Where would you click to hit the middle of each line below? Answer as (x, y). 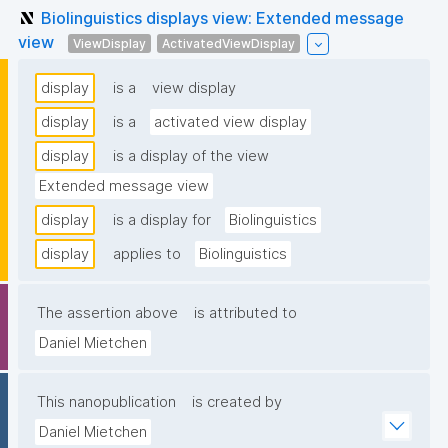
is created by (237, 402)
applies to (147, 254)
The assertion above (107, 313)
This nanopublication (106, 402)
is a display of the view (191, 156)
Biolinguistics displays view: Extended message (222, 17)
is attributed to (245, 313)
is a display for (162, 220)
